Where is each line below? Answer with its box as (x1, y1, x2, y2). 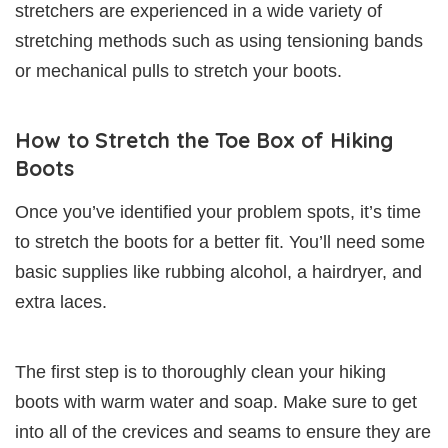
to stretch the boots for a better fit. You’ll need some (15, 231, 425, 252)
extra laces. (15, 291, 107, 312)
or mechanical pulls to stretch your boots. (15, 60, 342, 81)
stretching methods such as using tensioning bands (15, 30, 423, 51)
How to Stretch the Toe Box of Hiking (15, 126, 393, 153)
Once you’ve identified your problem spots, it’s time (15, 201, 421, 222)
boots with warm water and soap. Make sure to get (15, 391, 417, 412)
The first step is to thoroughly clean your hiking (15, 361, 386, 382)
